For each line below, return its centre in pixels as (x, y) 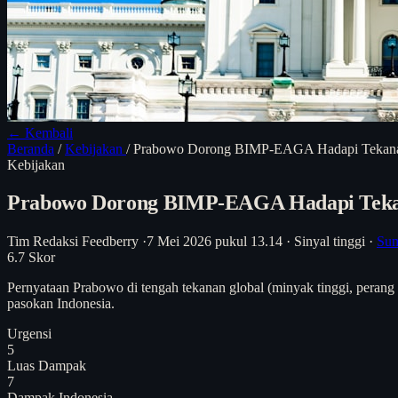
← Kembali (40, 133)
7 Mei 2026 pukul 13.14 (215, 241)
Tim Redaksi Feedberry (73, 241)
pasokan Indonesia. (61, 303)
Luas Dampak (47, 365)
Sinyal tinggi (330, 241)
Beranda (31, 149)
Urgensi (29, 333)
